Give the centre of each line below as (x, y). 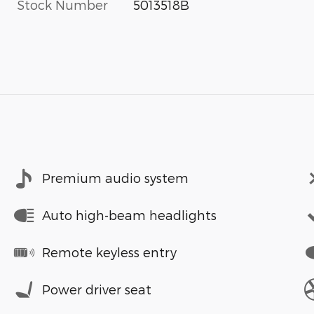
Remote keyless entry (109, 252)
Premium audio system (115, 178)
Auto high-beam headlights (129, 215)
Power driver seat (97, 289)
